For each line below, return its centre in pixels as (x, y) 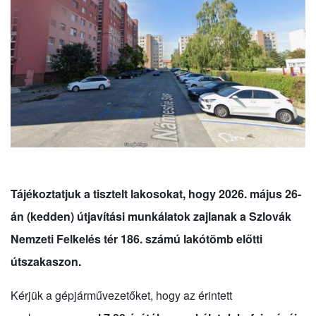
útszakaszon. (46, 261)
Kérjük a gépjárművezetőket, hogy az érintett (121, 295)
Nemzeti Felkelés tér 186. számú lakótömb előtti (136, 238)
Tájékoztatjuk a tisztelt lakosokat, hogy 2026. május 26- (156, 193)
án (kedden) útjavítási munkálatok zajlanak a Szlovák (151, 216)
